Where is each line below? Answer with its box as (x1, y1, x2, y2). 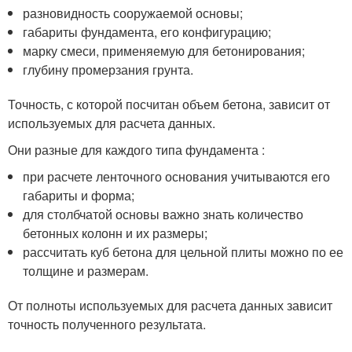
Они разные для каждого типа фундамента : (8, 140, 265, 159)
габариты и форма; (23, 185, 135, 204)
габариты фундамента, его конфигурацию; (23, 22, 272, 41)
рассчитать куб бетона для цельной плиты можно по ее (23, 242, 344, 261)
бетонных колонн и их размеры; (23, 223, 208, 242)
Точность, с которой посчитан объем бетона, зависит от (8, 94, 330, 113)
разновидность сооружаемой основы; (23, 3, 244, 22)
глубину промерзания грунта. (23, 60, 194, 79)
